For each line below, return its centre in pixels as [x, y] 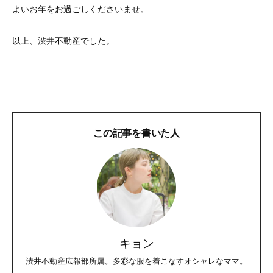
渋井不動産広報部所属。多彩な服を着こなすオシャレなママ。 [136, 261]
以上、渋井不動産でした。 [63, 41]
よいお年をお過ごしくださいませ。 [80, 9]
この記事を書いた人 [136, 133]
